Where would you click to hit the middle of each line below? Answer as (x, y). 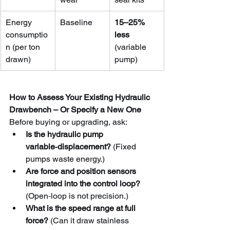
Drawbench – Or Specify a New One (75, 109)
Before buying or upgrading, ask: (68, 122)
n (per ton (24, 47)
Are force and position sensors (82, 171)
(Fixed (124, 146)
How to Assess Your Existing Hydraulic (81, 97)
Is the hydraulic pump (65, 134)
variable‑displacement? (68, 146)
